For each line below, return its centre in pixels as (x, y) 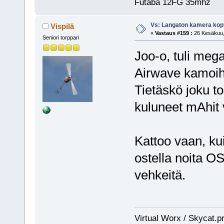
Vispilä (62, 26)
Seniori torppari (60, 37)
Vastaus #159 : (173, 33)
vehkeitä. (160, 175)
